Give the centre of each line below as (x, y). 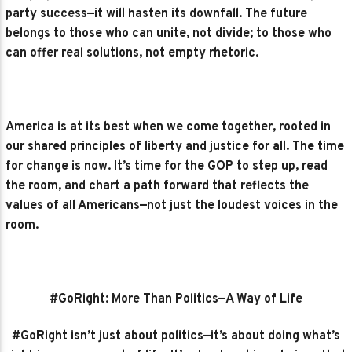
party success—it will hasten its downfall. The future (157, 15)
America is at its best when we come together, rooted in (169, 128)
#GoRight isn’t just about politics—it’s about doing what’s (176, 337)
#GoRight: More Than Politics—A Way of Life (176, 300)
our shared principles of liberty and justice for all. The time (175, 147)
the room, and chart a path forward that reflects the (158, 187)
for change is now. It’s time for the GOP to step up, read (167, 167)
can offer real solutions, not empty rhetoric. (136, 54)
